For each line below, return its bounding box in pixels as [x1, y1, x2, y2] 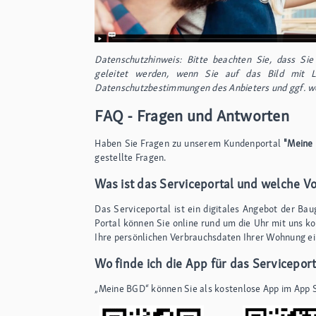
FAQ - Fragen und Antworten [95, 104, 289, 126]
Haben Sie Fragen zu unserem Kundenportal [95, 136, 284, 150]
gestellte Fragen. [95, 150, 166, 164]
